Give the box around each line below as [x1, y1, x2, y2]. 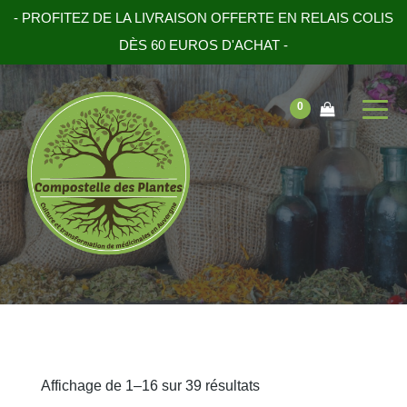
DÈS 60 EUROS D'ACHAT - [119, 37, 288, 53]
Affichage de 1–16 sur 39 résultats [41, 378, 260, 393]
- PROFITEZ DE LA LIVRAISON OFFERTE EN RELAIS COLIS [14, 10, 393, 25]
